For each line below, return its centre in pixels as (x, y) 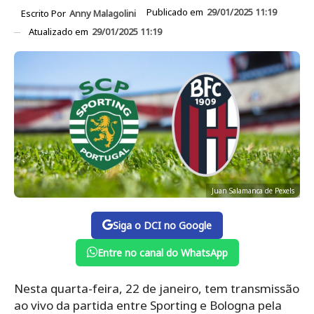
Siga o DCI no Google (162, 225)
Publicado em (176, 12)
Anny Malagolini (103, 13)
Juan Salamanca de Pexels (253, 190)
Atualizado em (60, 31)
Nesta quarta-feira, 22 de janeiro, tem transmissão (157, 288)
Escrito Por (45, 13)
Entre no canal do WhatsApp (162, 252)
